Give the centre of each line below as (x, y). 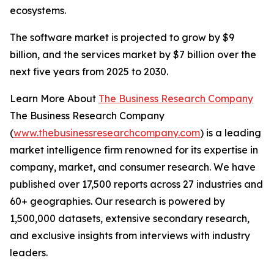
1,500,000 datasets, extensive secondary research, (130, 219)
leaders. (29, 253)
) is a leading (231, 133)
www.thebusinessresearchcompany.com (107, 133)
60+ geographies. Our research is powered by (117, 202)
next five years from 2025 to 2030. (89, 72)
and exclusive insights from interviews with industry (130, 236)
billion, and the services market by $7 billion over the (133, 55)
